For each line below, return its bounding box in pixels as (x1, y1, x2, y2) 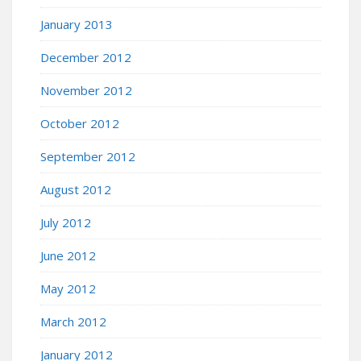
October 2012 (40, 114, 119, 131)
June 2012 (40, 247, 96, 263)
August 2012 (40, 180, 111, 197)
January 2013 (40, 15, 113, 32)
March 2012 (40, 313, 106, 330)
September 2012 (40, 147, 135, 164)
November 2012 (40, 81, 132, 98)
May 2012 (40, 280, 96, 297)
